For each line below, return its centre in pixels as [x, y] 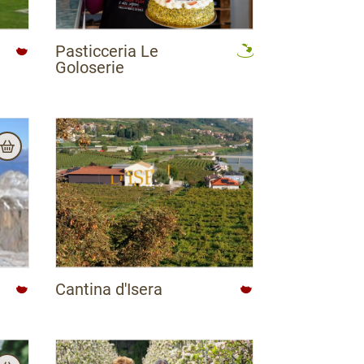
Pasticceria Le [107, 51]
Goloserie [90, 67]
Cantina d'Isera [109, 289]
